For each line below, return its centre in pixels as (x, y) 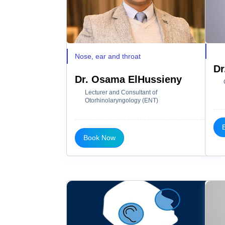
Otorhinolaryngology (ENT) (122, 100)
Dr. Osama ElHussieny (128, 79)
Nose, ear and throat (108, 56)
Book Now (99, 137)
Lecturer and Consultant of (121, 92)
